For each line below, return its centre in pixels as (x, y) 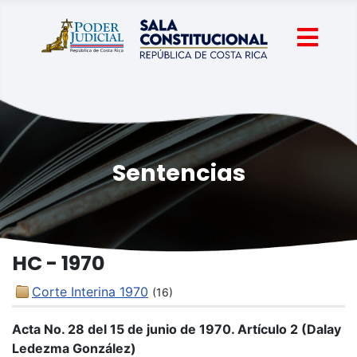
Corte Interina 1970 (90, 292)
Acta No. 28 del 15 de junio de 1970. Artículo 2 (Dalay (177, 329)
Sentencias (178, 173)
